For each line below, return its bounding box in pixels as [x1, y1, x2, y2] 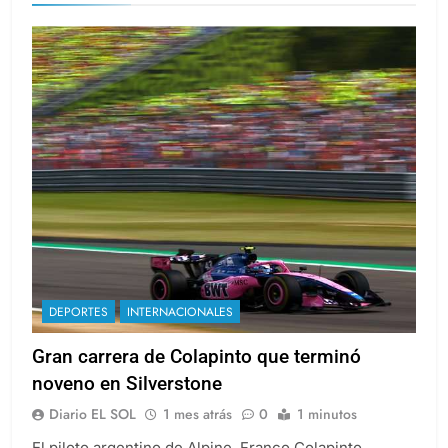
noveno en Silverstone [32, 390, 222, 414]
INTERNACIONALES [127, 321, 233, 340]
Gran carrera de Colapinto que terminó [32, 363, 361, 387]
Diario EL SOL [49, 422, 136, 443]
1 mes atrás [163, 422, 232, 443]
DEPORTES [49, 321, 108, 340]
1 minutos [297, 422, 357, 443]
